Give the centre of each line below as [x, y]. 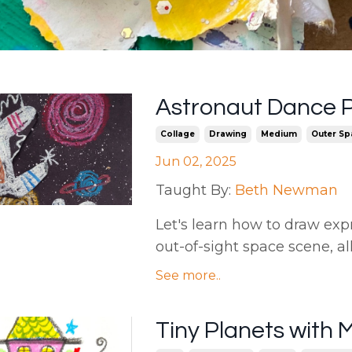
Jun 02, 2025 [196, 162]
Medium [279, 134]
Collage [177, 134]
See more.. [188, 276]
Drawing [227, 134]
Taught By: [193, 191]
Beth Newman [286, 191]
